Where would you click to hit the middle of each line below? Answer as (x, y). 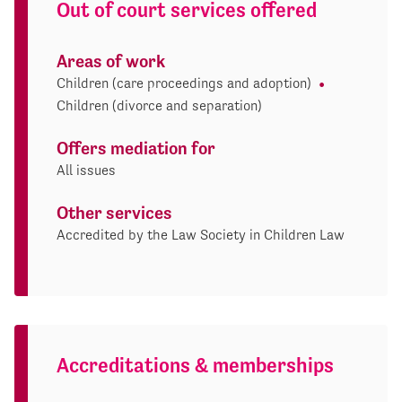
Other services (114, 213)
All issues (86, 170)
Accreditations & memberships (195, 365)
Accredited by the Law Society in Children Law (201, 234)
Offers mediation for (136, 148)
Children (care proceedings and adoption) (184, 83)
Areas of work (111, 61)
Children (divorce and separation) (159, 105)
